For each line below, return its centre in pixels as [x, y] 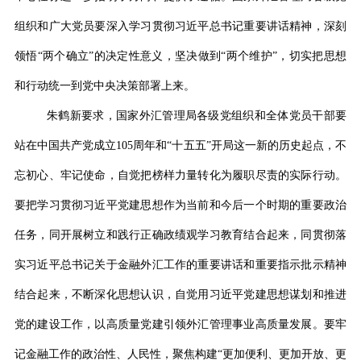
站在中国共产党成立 [65, 145]
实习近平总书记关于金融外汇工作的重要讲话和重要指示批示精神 [180, 264]
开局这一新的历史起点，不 [279, 145]
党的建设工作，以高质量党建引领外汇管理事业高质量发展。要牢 [180, 324]
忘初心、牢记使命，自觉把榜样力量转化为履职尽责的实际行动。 [180, 175]
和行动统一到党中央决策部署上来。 [104, 85]
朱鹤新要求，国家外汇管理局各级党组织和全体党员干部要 [197, 115]
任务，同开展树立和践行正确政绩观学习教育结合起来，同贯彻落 [180, 234]
